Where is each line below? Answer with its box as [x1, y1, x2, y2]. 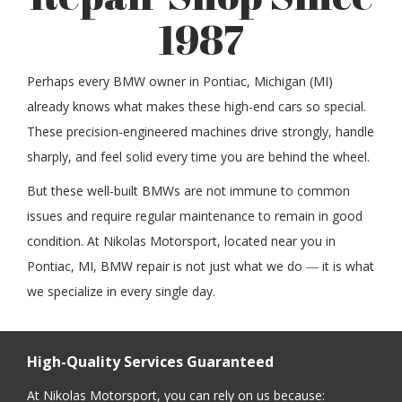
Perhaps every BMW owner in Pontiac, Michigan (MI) [27, 72, 333, 90]
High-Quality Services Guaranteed [27, 351, 274, 371]
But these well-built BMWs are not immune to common [27, 181, 350, 199]
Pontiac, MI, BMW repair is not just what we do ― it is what [27, 257, 374, 275]
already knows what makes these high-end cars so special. [27, 97, 366, 115]
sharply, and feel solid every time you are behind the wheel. [27, 147, 370, 165]
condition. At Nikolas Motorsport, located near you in [27, 232, 336, 249]
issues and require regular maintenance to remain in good [27, 206, 363, 224]
